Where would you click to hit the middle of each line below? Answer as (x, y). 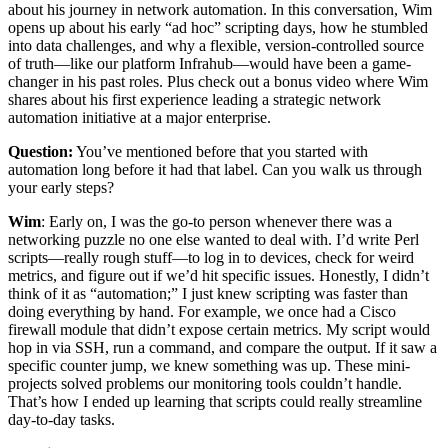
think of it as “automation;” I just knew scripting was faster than (208, 293)
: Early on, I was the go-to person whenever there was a (216, 221)
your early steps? (61, 187)
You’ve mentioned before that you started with (220, 151)
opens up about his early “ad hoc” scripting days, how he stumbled (218, 27)
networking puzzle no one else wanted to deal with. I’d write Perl (213, 239)
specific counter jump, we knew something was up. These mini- (209, 365)
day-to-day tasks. (61, 419)
